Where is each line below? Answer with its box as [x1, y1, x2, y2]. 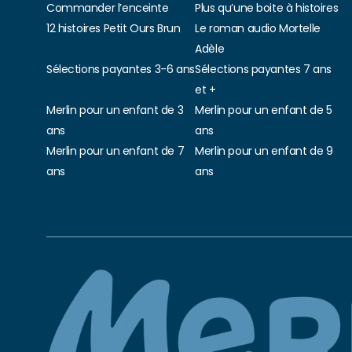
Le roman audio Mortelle [195, 20, 321, 36]
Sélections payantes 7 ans [195, 61, 332, 77]
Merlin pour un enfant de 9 [195, 143, 333, 159]
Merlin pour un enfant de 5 [195, 102, 332, 118]
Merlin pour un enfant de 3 [46, 102, 184, 118]
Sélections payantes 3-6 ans [46, 61, 195, 77]
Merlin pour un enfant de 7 [46, 143, 185, 159]
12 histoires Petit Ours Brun [46, 20, 181, 36]
